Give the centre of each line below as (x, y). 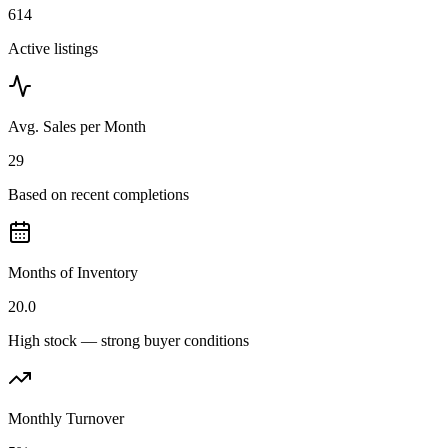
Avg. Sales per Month (77, 127)
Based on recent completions (98, 195)
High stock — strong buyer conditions (128, 341)
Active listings (53, 49)
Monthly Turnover (66, 419)
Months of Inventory (73, 273)
